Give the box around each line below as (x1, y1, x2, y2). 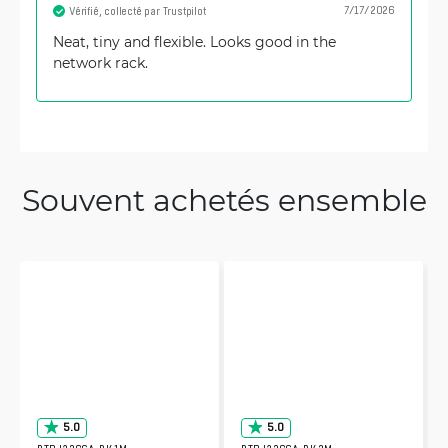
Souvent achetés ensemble (21, 179, 427, 219)
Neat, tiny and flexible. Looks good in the (53, 31, 336, 51)
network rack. (53, 52, 148, 72)
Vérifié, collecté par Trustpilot (69, 5, 206, 17)
